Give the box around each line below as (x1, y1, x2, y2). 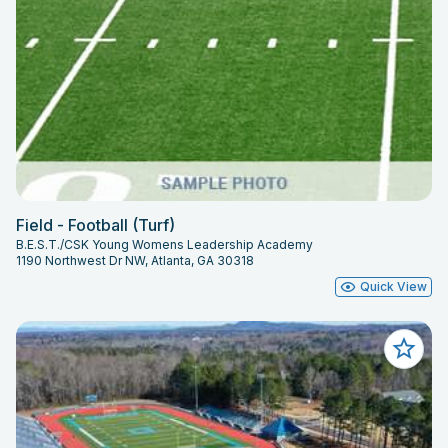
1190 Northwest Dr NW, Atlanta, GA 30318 (16, 253, 254, 269)
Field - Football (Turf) (16, 215, 175, 236)
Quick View (360, 279, 427, 295)
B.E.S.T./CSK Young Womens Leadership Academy (16, 237, 313, 253)
